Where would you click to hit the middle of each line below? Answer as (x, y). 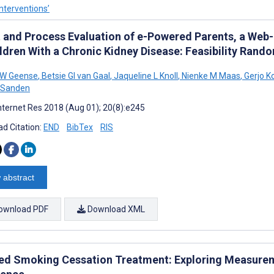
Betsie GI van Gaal (75, 76)
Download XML (115, 209)
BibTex (80, 127)
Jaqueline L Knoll (145, 76)
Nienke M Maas (210, 76)
